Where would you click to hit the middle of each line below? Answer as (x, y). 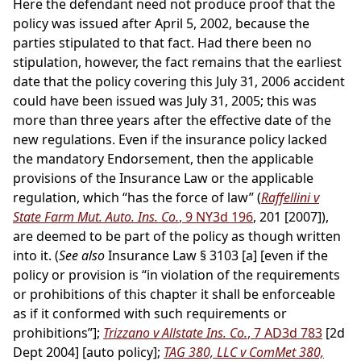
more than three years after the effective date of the (172, 120)
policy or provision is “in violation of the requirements (176, 275)
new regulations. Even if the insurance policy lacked (170, 140)
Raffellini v (290, 198)
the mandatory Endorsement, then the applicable (163, 159)
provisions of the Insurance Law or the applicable (163, 178)
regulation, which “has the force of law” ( (137, 198)
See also (82, 256)
